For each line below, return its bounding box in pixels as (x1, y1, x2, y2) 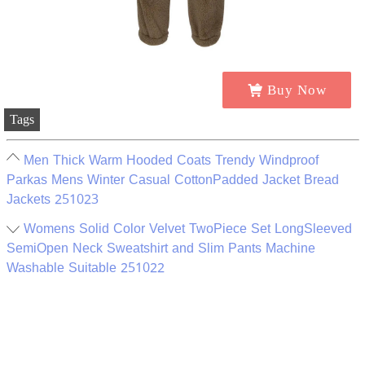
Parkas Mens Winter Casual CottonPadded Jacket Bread (6, 166, 339, 192)
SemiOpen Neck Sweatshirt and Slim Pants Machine (6, 235, 315, 261)
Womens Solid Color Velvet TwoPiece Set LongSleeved (23, 215, 352, 241)
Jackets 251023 (6, 186, 99, 212)
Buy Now (266, 81, 327, 98)
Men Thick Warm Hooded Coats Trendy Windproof (23, 147, 319, 173)
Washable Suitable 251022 (6, 254, 165, 280)
